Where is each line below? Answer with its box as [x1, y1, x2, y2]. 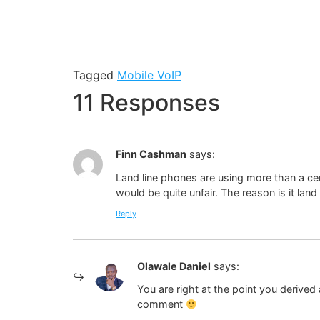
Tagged [73, 68, 117, 83]
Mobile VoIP [117, 68, 181, 83]
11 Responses [73, 89, 220, 117]
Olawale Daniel [137, 260, 211, 273]
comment [137, 298, 186, 311]
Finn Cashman [116, 148, 186, 161]
